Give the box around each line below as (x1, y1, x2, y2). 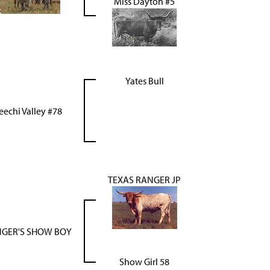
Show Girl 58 (119, 255, 169, 268)
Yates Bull (125, 74, 164, 87)
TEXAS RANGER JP (108, 173, 181, 186)
